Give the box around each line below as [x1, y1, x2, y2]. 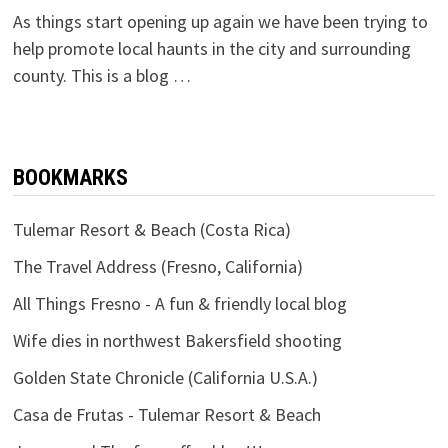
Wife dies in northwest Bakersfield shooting [12, 328, 342, 352]
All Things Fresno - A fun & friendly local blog [12, 291, 347, 315]
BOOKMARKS [12, 164, 128, 190]
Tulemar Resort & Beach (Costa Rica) [12, 217, 291, 241]
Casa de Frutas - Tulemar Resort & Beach [12, 402, 321, 426]
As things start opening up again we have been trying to [12, 9, 428, 33]
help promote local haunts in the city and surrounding [12, 36, 411, 60]
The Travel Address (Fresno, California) [12, 254, 303, 278]
